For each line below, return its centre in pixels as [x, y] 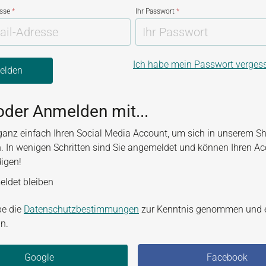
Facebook [227, 257]
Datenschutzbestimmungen [81, 209]
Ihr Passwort [156, 11]
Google [39, 257]
